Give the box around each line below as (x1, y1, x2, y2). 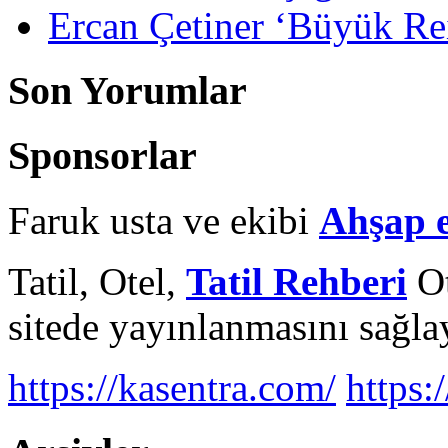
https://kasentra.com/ (8, 366, 336, 410)
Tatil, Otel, (8, 260, 186, 304)
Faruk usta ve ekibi (8, 199, 319, 243)
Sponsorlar (8, 133, 197, 179)
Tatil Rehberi (186, 260, 407, 304)
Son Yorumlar (8, 67, 247, 113)
